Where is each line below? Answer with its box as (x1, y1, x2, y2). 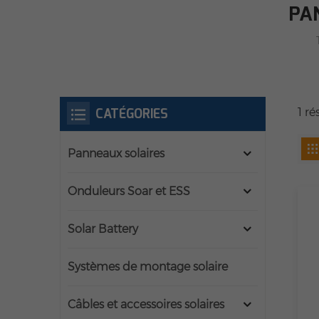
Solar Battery (68, 222, 138, 236)
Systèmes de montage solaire (68, 260, 228, 274)
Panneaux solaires (68, 147, 164, 161)
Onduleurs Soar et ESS (68, 184, 190, 199)
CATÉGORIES (95, 105, 168, 123)
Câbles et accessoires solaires (68, 298, 224, 312)
